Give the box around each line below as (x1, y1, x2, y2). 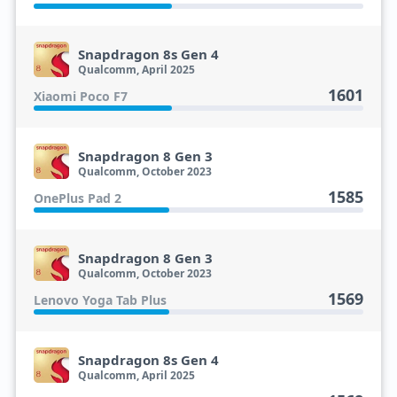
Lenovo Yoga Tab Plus (33, 292, 167, 308)
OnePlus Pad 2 (33, 190, 121, 206)
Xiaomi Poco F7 (33, 88, 128, 105)
